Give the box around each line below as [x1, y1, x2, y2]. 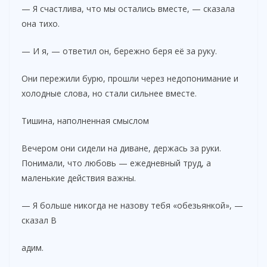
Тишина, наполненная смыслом [21, 114, 149, 126]
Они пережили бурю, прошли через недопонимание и [21, 72, 238, 84]
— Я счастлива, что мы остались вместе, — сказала [21, 2, 235, 14]
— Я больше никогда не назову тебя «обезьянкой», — [21, 199, 243, 211]
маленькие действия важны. [21, 172, 136, 184]
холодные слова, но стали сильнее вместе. [21, 87, 197, 99]
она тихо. [21, 17, 60, 29]
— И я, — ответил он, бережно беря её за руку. [21, 45, 217, 57]
